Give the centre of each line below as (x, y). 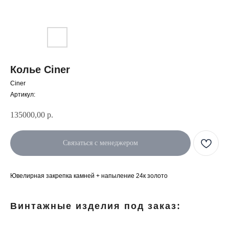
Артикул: (23, 95)
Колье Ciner (40, 70)
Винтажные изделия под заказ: (96, 206)
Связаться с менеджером (100, 143)
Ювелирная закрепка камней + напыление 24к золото (90, 176)
